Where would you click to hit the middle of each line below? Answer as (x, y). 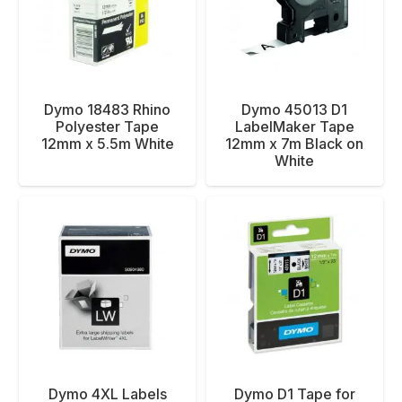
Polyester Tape (108, 127)
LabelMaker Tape (294, 127)
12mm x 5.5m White (107, 144)
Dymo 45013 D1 (295, 110)
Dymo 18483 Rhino (108, 110)
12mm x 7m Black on (295, 144)
